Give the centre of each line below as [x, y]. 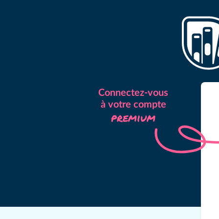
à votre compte [133, 105]
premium [133, 118]
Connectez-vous [133, 93]
